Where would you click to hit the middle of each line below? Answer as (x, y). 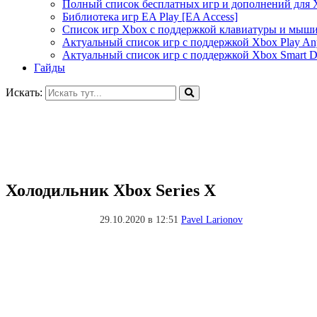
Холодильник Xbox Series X (111, 190)
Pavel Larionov (212, 219)
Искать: (24, 92)
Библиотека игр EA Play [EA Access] (150, 17)
